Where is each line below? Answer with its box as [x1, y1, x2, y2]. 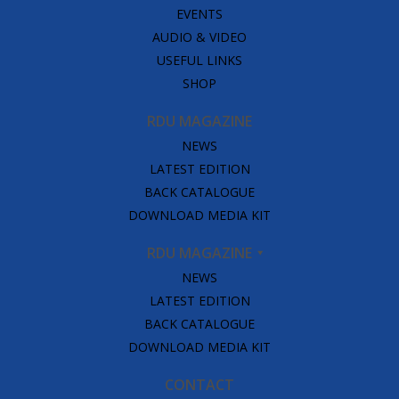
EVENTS [176, 4, 223, 22]
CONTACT [165, 374, 234, 395]
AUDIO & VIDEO [152, 28, 247, 45]
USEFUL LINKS [157, 51, 242, 69]
